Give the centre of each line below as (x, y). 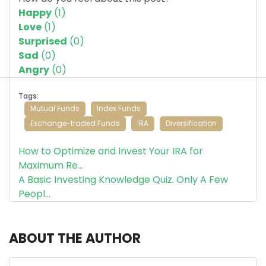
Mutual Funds (55, 109)
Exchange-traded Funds (75, 123)
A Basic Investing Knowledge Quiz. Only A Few (123, 179)
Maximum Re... (51, 165)
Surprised (43, 41)
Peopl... (34, 194)
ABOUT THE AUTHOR (75, 238)
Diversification (191, 123)
